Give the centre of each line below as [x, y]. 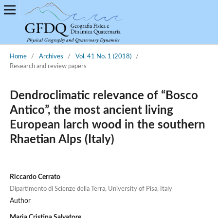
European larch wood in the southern [107, 125]
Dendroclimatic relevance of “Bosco [104, 96]
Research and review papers [48, 66]
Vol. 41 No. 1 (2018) [103, 56]
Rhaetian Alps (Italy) [62, 139]
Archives [51, 56]
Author [20, 201]
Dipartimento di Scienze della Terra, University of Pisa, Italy [91, 189]
